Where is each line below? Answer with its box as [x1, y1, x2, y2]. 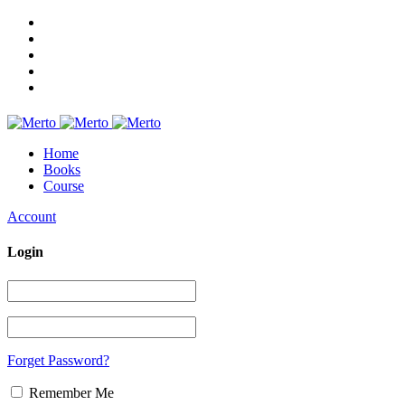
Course [43, 178, 84, 193]
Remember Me [25, 384, 114, 400]
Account [7, 209, 56, 224]
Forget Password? [7, 352, 109, 368]
